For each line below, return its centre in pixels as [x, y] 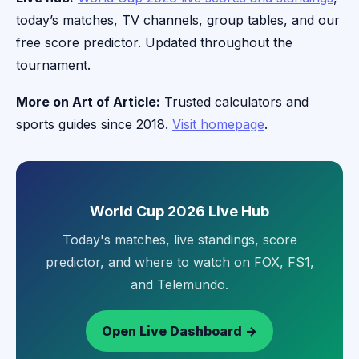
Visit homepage [218, 125]
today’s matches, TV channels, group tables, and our [178, 20]
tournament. [53, 65]
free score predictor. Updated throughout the [154, 43]
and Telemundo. [179, 285]
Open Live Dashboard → [179, 331]
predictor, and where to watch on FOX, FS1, [179, 262]
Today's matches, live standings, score [179, 240]
